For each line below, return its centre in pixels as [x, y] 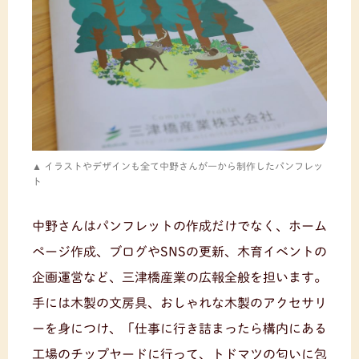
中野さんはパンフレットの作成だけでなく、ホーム [179, 226]
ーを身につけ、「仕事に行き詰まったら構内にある [179, 328]
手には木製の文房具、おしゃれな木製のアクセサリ [179, 303]
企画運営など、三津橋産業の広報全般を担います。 [179, 277]
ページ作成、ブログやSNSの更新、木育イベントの [179, 251]
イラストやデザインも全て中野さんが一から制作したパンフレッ [184, 165]
